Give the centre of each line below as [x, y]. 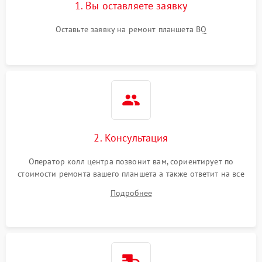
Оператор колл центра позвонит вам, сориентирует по [131, 161]
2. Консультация [131, 138]
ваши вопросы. [131, 186]
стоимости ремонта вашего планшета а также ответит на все [131, 174]
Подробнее [131, 193]
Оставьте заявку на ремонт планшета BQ [131, 29]
